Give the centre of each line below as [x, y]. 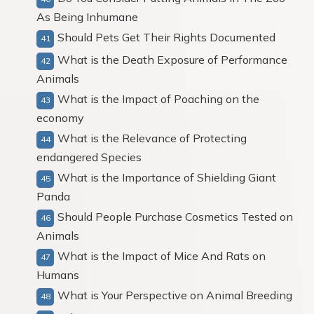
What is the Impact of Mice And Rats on [162, 256]
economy [60, 118]
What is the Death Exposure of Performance [172, 60]
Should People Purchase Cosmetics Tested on [175, 217]
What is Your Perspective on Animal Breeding [175, 295]
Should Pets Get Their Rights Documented [166, 37]
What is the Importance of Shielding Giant [167, 177]
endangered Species [89, 157]
